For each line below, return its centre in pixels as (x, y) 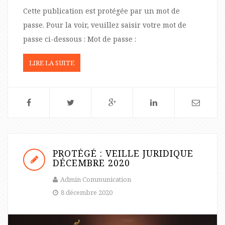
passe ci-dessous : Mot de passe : (80, 39)
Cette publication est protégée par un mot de (101, 11)
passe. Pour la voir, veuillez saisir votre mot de (105, 25)
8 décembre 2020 (87, 193)
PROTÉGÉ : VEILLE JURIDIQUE (123, 153)
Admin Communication (96, 180)
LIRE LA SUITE (52, 63)
